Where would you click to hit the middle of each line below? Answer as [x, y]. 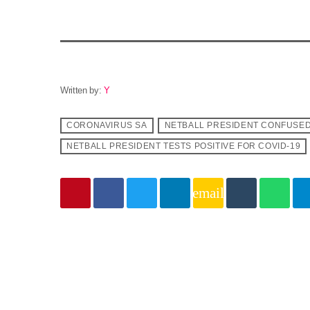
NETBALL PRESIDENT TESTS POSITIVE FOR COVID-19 [184, 146]
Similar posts [108, 255]
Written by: [82, 90]
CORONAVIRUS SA [107, 126]
